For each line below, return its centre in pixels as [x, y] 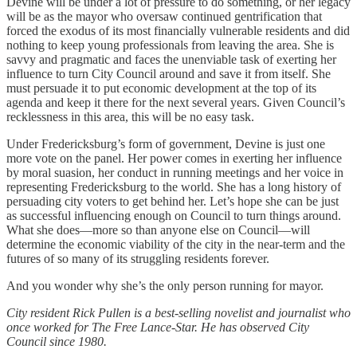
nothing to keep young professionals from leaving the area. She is [170, 45]
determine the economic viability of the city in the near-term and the [176, 244]
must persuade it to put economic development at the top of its [161, 88]
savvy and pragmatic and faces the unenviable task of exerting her [171, 59]
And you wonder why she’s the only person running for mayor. [165, 285]
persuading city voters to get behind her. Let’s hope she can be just [173, 201]
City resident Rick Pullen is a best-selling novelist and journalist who [178, 312]
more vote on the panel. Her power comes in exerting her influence [174, 158]
